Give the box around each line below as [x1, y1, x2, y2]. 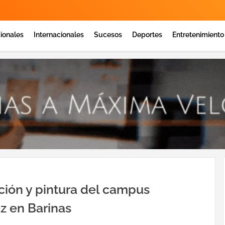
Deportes [132, 31, 162, 39]
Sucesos [94, 31, 122, 39]
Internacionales [34, 31, 84, 39]
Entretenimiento [172, 31, 224, 39]
